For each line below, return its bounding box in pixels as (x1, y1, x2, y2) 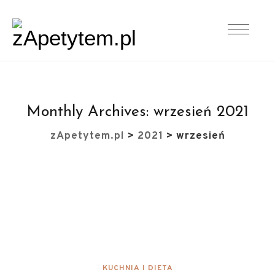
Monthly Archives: (26, 104, 153, 120)
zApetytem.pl (50, 130, 125, 143)
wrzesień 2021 (153, 104, 249, 120)
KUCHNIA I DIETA (102, 263, 173, 273)
